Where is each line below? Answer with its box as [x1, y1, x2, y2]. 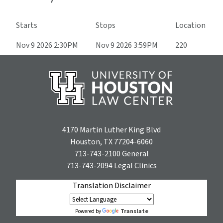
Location [175, 20, 206, 31]
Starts [16, 20, 37, 31]
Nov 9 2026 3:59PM [96, 40, 158, 51]
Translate [120, 207, 148, 216]
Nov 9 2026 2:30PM [16, 40, 78, 51]
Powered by [75, 207, 102, 215]
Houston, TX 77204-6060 [70, 136, 153, 147]
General [120, 148, 149, 159]
